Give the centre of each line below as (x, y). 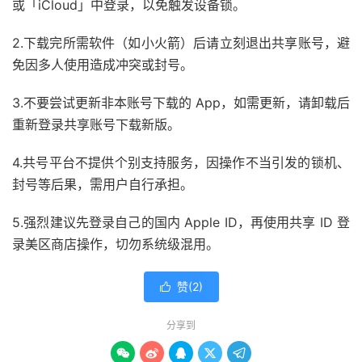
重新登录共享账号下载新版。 (96, 124)
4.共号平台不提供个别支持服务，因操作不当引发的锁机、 (181, 162)
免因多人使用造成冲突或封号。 (103, 64)
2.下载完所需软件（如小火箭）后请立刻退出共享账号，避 (181, 42)
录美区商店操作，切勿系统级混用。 (116, 244)
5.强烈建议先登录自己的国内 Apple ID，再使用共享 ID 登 (181, 222)
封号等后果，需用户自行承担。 (103, 184)
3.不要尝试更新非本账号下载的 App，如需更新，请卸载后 (181, 102)
